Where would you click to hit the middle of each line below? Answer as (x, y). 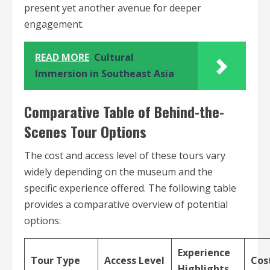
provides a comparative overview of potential (126, 205)
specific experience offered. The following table (130, 188)
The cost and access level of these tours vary (125, 156)
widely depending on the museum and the (118, 172)
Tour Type (55, 261)
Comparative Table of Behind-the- (124, 112)
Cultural (114, 58)
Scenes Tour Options (85, 132)
